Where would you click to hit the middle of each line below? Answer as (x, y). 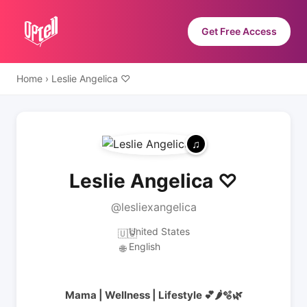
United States (159, 231)
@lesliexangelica (153, 207)
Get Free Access (239, 31)
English (144, 246)
